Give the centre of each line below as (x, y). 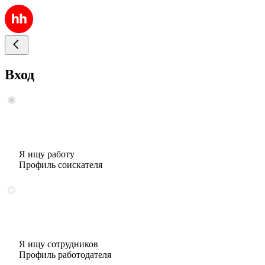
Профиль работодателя (65, 254)
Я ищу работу (47, 154)
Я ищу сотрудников (59, 244)
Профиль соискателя (61, 164)
